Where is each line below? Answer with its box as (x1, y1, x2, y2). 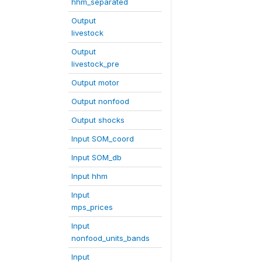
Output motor (71, 78, 119, 87)
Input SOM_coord (71, 134, 134, 143)
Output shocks (71, 115, 125, 125)
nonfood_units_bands (71, 233, 150, 243)
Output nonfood (71, 96, 129, 106)
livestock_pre (71, 59, 119, 68)
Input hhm (71, 171, 108, 181)
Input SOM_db (71, 153, 122, 162)
